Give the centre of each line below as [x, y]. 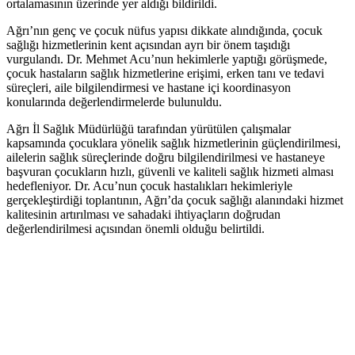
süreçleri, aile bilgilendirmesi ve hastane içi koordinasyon [149, 88]
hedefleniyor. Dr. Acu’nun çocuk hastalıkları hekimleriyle [149, 186]
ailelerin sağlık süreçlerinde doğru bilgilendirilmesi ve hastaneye [166, 158]
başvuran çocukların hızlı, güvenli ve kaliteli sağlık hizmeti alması [170, 172]
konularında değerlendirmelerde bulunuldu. [114, 102]
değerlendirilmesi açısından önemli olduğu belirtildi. [136, 229]
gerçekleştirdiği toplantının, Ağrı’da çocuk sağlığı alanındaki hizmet [175, 200]
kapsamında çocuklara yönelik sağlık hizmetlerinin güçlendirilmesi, [174, 143]
